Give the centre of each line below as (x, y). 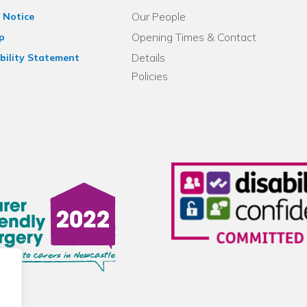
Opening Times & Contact (194, 37)
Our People (159, 16)
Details (149, 58)
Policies (150, 76)
